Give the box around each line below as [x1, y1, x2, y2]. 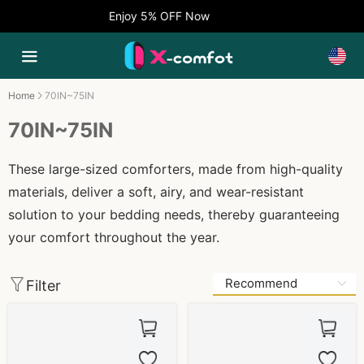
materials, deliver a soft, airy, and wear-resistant [8, 184, 304, 200]
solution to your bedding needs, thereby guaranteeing [8, 206, 340, 223]
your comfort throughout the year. [8, 229, 219, 245]
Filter [26, 276, 61, 294]
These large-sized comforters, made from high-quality [8, 161, 343, 177]
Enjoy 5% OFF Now [98, 9, 200, 23]
